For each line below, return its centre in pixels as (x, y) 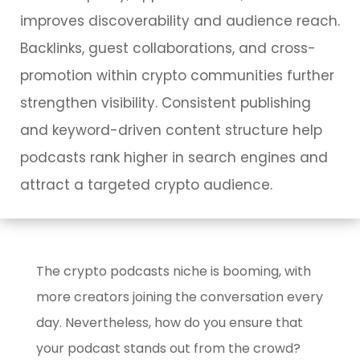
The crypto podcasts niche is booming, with (173, 271)
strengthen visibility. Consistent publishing (166, 103)
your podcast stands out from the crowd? (168, 348)
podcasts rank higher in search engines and (174, 157)
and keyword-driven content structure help (171, 130)
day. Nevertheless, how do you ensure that (169, 323)
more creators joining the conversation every (179, 297)
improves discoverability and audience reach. (180, 21)
